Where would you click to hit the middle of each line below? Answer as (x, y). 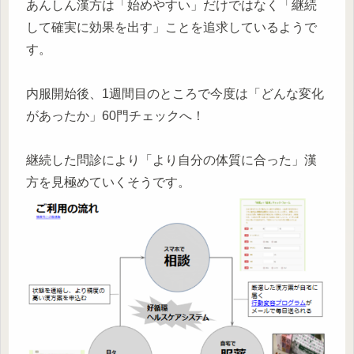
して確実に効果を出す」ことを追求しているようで (171, 28)
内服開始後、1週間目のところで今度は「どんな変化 (175, 94)
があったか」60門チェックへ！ (115, 116)
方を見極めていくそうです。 (108, 183)
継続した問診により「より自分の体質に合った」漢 (171, 160)
